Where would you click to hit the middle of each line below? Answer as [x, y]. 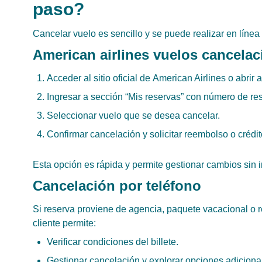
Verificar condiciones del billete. [113, 242]
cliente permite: [64, 223]
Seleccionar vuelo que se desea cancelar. [133, 116]
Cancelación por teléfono [117, 186]
